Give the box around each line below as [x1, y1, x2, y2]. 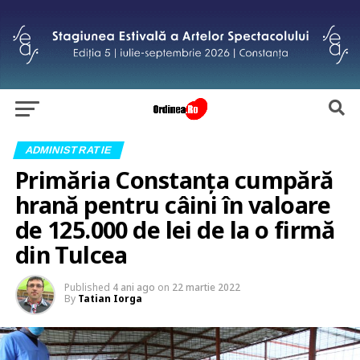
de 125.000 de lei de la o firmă [14, 213, 335, 245]
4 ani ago [112, 280, 155, 294]
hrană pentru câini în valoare [14, 188, 330, 220]
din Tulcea [14, 238, 128, 270]
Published [63, 280, 110, 294]
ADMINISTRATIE [23, 143, 113, 156]
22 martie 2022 [171, 280, 240, 294]
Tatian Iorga [77, 291, 142, 305]
